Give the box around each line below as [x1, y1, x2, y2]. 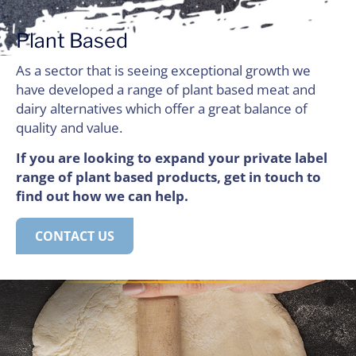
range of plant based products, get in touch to [16, 168, 321, 187]
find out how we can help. [16, 187, 188, 206]
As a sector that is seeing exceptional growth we [16, 61, 311, 80]
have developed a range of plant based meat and [16, 80, 315, 99]
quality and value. [16, 118, 122, 137]
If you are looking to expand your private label [16, 149, 327, 168]
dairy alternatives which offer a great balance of [16, 99, 308, 118]
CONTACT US [35, 226, 114, 245]
